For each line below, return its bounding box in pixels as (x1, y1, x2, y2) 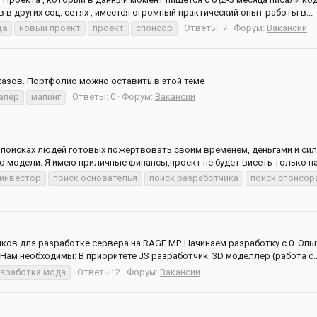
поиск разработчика (149, 172, 238, 183)
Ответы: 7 (184, 22, 227, 33)
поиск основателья (53, 172, 137, 183)
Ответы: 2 (77, 266, 120, 277)
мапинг (31, 91, 61, 102)
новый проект (19, 22, 81, 33)
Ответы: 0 (72, 91, 115, 102)
